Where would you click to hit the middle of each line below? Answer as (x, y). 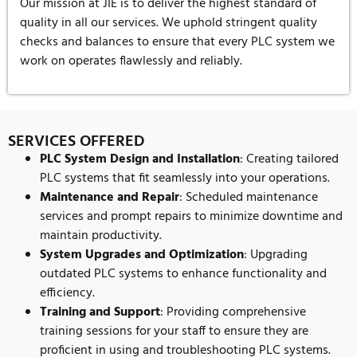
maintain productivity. (101, 236)
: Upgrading (276, 255)
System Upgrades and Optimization (142, 255)
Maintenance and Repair (110, 198)
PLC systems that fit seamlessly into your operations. (185, 179)
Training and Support (100, 313)
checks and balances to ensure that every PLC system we (177, 42)
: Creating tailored (289, 160)
